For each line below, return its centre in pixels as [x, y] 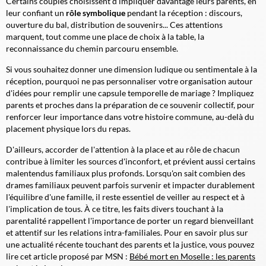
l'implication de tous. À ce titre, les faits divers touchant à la [115, 208]
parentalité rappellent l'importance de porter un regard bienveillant [130, 220]
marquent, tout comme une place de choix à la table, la [105, 36]
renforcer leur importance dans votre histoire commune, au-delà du [130, 116]
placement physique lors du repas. [68, 128]
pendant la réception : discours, [184, 12]
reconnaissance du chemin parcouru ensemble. [92, 48]
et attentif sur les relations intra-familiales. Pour [95, 232]
